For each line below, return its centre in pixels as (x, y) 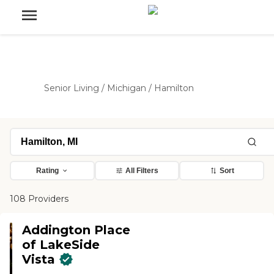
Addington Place (76, 230)
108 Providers (39, 199)
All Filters (142, 171)
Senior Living (72, 88)
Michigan (127, 88)
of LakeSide (61, 245)
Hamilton (174, 88)
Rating (47, 171)
